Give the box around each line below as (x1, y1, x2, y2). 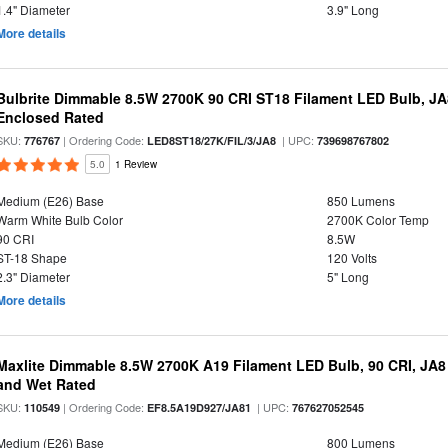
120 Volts (326, 249, 377, 266)
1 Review (115, 157, 158, 171)
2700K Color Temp (326, 211, 429, 228)
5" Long (326, 268, 369, 285)
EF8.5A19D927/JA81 (147, 400, 252, 415)
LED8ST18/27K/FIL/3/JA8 (147, 133, 277, 148)
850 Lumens (326, 192, 395, 209)
